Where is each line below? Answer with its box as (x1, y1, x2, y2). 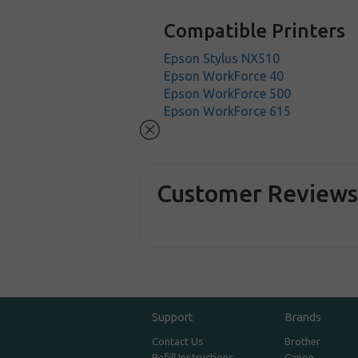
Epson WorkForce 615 (164, 104, 292, 118)
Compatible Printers (164, 20, 346, 42)
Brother (284, 336, 320, 348)
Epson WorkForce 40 (164, 69, 284, 83)
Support (152, 310, 194, 324)
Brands (284, 310, 321, 324)
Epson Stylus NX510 (164, 51, 280, 66)
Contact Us (152, 336, 205, 348)
